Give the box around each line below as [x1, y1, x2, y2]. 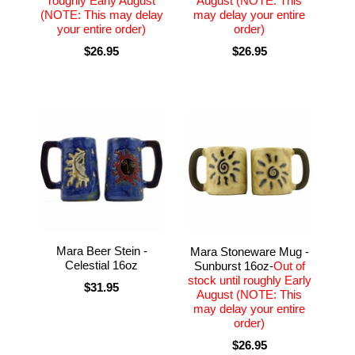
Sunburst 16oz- [193, 258, 273, 273]
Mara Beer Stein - [55, 243, 147, 258]
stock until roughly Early [187, 273, 311, 287]
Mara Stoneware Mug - [189, 244, 309, 258]
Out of [273, 258, 305, 273]
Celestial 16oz [65, 258, 139, 272]
